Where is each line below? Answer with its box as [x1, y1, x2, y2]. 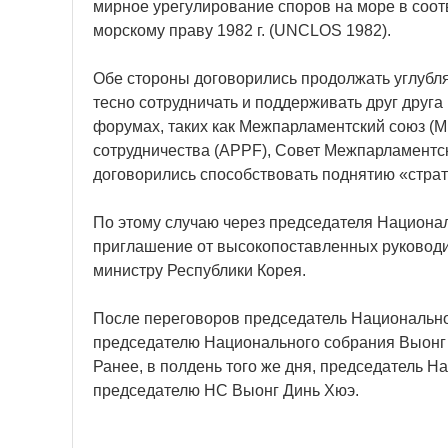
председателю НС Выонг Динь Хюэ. [93, 382, 359, 399]
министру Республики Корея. [93, 262, 306, 279]
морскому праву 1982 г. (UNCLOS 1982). [93, 22, 391, 39]
